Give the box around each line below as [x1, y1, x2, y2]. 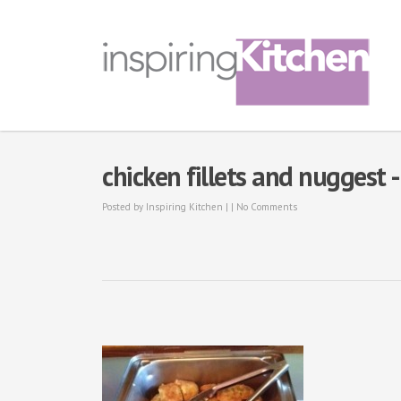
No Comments [236, 200, 297, 213]
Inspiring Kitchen [146, 200, 223, 213]
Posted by [102, 200, 146, 213]
